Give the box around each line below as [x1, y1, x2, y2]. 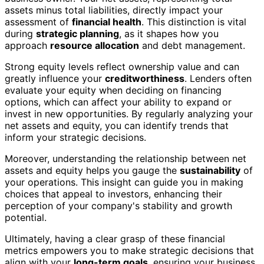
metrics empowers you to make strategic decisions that [5, 244, 254, 256]
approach [5, 39, 50, 51]
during [5, 27, 36, 39]
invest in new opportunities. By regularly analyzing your [5, 107, 253, 120]
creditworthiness [105, 72, 184, 84]
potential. [5, 211, 47, 223]
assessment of [5, 15, 72, 28]
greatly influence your [5, 72, 105, 84]
